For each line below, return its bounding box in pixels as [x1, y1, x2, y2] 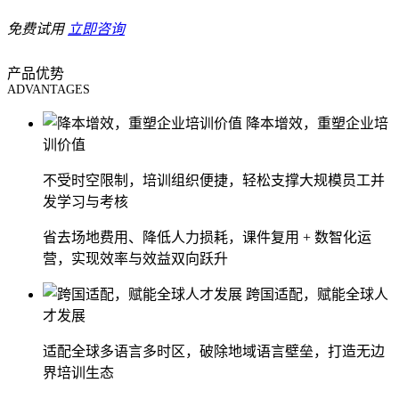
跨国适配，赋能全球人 [246, 286, 388, 302]
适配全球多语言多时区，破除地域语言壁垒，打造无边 [43, 343, 385, 359]
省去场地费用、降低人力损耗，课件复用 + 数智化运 [43, 229, 371, 245]
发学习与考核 [43, 193, 128, 209]
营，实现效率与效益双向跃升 [43, 250, 228, 266]
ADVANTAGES [7, 82, 90, 96]
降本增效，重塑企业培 [246, 115, 388, 131]
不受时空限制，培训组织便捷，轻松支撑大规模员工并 [43, 172, 385, 188]
